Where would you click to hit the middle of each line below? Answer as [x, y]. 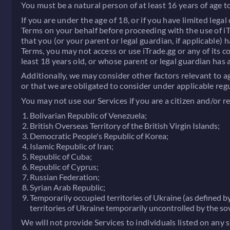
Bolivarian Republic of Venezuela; [89, 115]
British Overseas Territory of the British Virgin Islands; [125, 125]
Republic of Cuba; [61, 156]
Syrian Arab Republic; [68, 187]
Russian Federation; [65, 177]
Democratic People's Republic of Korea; [99, 136]
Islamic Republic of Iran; [72, 146]
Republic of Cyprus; [64, 166]
